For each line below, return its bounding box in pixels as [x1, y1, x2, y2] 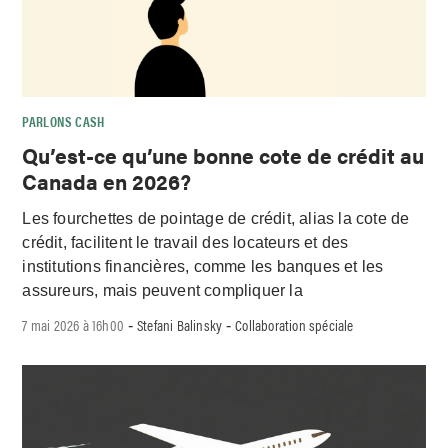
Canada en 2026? [22, 165, 192, 196]
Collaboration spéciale [235, 314, 354, 336]
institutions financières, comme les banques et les [22, 257, 384, 275]
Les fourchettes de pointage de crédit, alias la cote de [22, 209, 410, 227]
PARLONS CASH [22, 110, 105, 131]
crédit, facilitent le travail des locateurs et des [22, 233, 349, 251]
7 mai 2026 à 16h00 [22, 314, 125, 336]
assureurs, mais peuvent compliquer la [22, 281, 303, 299]
